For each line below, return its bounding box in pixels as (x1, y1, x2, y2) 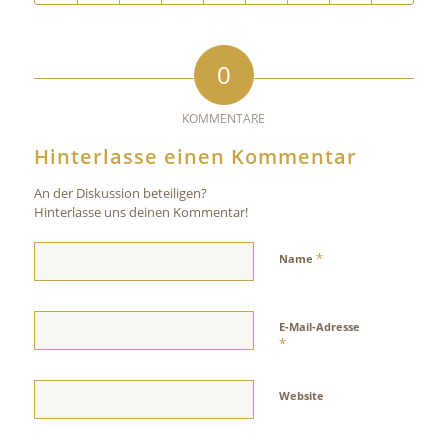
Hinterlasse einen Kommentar (33, 142, 357, 170)
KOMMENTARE (182, 109, 266, 127)
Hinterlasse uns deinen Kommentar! (33, 202, 248, 221)
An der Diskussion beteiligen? (33, 183, 207, 202)
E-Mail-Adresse (278, 318, 360, 334)
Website (278, 387, 324, 403)
